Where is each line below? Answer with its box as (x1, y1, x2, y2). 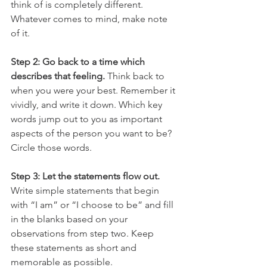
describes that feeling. (11, 70, 105, 82)
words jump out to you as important (11, 113, 164, 125)
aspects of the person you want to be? (11, 127, 174, 139)
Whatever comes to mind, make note (11, 13, 170, 24)
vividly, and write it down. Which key (11, 98, 164, 110)
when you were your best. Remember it (11, 84, 178, 96)
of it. (11, 27, 32, 39)
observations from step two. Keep (11, 227, 156, 239)
